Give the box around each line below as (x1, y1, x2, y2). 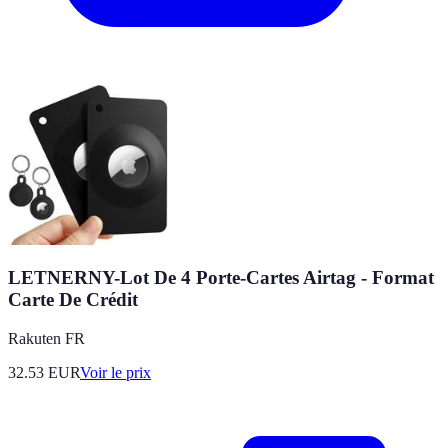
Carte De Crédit (8, 289, 138, 311)
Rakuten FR (8, 330, 85, 348)
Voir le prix (80, 364, 151, 382)
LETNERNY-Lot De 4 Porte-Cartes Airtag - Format (8, 267, 434, 289)
